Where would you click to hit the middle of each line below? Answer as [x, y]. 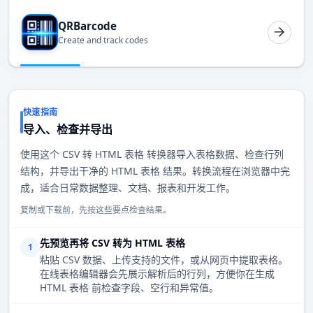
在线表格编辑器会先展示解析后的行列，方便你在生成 [157, 274]
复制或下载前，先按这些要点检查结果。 [96, 210]
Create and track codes [103, 41]
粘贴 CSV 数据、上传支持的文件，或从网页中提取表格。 [164, 260]
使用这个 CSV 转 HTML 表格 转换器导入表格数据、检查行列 [152, 154]
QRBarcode [87, 26]
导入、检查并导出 [68, 130]
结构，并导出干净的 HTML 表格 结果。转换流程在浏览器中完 [155, 171]
